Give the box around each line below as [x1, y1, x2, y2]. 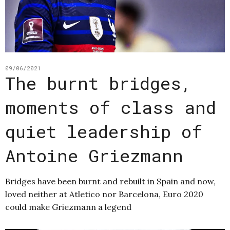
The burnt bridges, [5, 71, 191, 94]
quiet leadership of [5, 119, 202, 143]
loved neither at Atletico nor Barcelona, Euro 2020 [5, 188, 203, 199]
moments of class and [5, 95, 216, 119]
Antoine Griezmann [5, 143, 183, 167]
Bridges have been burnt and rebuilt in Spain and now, [5, 176, 216, 186]
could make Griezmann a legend [5, 201, 131, 212]
